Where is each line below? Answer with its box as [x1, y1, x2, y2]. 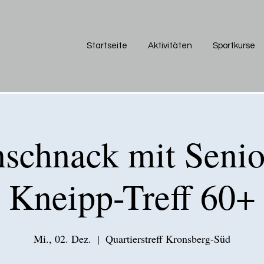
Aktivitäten [148, 41, 192, 50]
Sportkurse [213, 41, 255, 50]
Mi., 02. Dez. [34, 232, 91, 246]
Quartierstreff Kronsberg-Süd [105, 232, 230, 246]
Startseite [87, 41, 127, 50]
